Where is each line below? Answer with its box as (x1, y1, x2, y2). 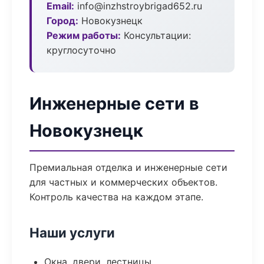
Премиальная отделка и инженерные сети (29, 161, 227, 173)
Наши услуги (29, 225, 115, 240)
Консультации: (121, 29, 191, 41)
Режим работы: (47, 29, 121, 41)
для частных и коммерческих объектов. (29, 176, 217, 188)
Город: (47, 15, 78, 27)
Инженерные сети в (29, 93, 199, 114)
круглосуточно (47, 44, 116, 56)
